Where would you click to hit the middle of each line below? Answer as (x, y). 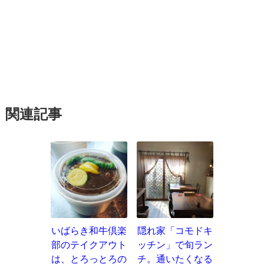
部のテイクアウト (89, 245)
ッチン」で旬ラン (175, 245)
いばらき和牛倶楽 (89, 230)
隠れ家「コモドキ (175, 230)
